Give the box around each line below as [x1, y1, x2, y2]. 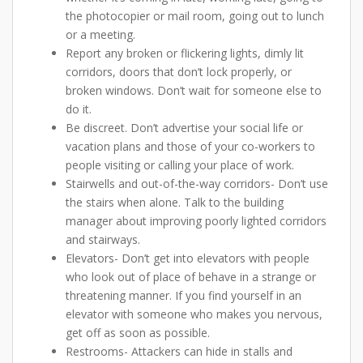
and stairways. [66, 232, 140, 247]
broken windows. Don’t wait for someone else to [66, 83, 322, 98]
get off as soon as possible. [66, 325, 210, 340]
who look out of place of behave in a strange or [66, 269, 316, 284]
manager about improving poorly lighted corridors [66, 213, 327, 228]
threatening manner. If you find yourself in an [66, 288, 301, 303]
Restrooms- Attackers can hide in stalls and [66, 344, 293, 359]
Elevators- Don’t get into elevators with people [66, 250, 310, 266]
